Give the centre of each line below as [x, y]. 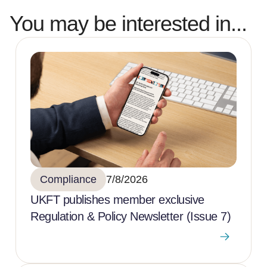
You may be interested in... [128, 24]
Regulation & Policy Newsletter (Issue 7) [131, 217]
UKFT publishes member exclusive [117, 200]
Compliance [68, 180]
